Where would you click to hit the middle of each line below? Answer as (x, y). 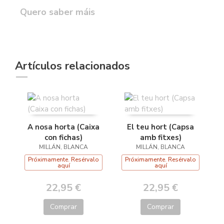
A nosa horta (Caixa (63, 127)
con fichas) (63, 137)
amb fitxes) (160, 137)
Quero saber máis (57, 12)
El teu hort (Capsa (160, 127)
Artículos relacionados (72, 66)
